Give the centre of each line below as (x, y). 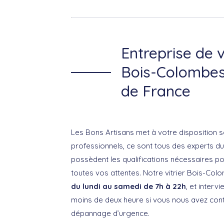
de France (156, 91)
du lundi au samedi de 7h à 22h (128, 186)
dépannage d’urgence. (110, 213)
